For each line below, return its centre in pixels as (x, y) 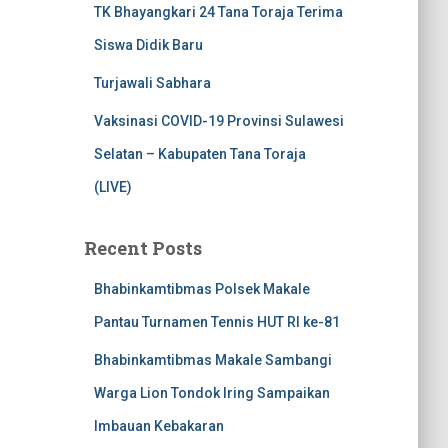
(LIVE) (112, 187)
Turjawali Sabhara (152, 83)
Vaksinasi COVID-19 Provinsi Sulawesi (218, 121)
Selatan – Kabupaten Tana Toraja (199, 154)
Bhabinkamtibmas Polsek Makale (201, 289)
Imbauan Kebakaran (158, 426)
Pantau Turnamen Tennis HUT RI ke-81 (216, 322)
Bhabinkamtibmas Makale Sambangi (212, 360)
